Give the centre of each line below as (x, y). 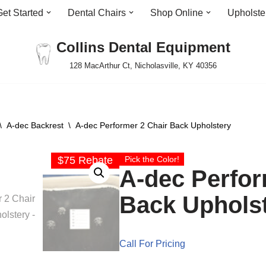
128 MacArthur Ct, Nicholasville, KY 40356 (143, 66)
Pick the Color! (152, 159)
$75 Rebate (85, 160)
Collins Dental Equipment (143, 47)
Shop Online (177, 13)
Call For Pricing (153, 244)
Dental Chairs (97, 13)
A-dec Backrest (35, 125)
